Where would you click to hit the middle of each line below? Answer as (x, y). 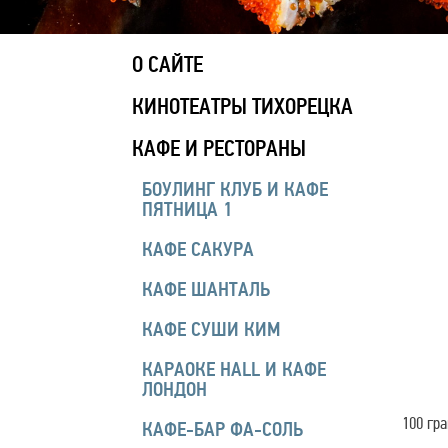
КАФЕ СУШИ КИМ (211, 330)
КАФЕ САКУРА (198, 250)
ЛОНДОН (174, 390)
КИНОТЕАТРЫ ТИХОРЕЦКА (242, 107)
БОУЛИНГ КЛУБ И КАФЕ (235, 190)
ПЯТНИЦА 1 (187, 210)
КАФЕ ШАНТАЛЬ (206, 290)
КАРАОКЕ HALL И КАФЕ (234, 370)
